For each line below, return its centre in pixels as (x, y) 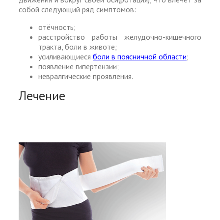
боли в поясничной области (140, 56)
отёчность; (57, 27)
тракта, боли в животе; (78, 46)
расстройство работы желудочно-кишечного (120, 37)
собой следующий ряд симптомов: (77, 9)
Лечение (42, 95)
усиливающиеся (66, 56)
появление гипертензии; (79, 66)
